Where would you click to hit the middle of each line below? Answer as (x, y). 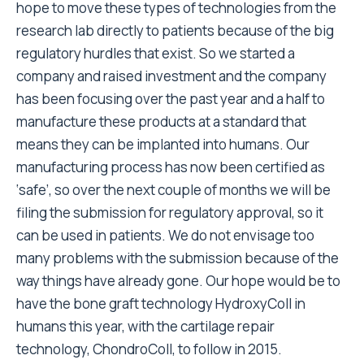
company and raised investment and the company (171, 76)
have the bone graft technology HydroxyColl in (161, 303)
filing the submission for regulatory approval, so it (170, 212)
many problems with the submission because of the (178, 258)
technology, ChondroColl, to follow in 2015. (149, 349)
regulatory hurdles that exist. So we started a (156, 53)
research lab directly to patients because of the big (175, 30)
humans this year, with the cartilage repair (145, 326)
